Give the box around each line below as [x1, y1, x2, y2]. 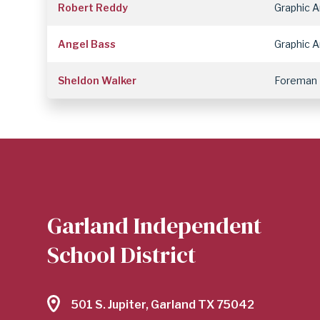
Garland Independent [47, 209, 261, 241]
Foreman [274, 74, 318, 86]
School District [47, 239, 196, 271]
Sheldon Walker [58, 74, 137, 86]
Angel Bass [58, 37, 116, 50]
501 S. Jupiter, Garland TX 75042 [71, 298, 254, 312]
